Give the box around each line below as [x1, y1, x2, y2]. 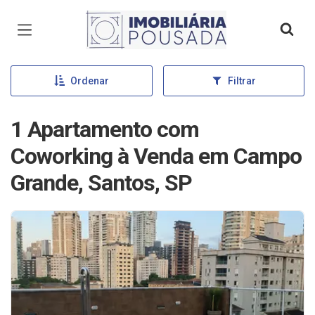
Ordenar [70, 75, 109, 86]
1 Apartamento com [11, 115, 199, 143]
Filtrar [227, 75, 256, 86]
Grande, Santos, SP [11, 169, 192, 196]
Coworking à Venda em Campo [11, 142, 302, 169]
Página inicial [85, 13, 167, 30]
